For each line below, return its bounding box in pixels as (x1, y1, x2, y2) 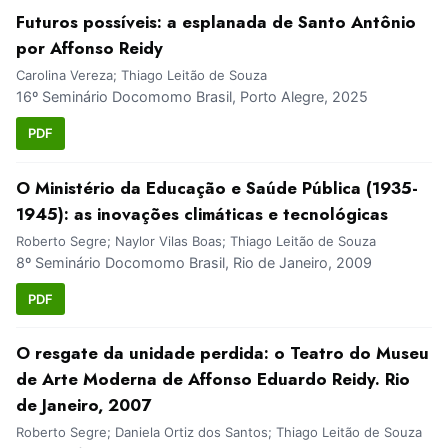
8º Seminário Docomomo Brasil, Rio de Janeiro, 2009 (16, 253, 372, 271)
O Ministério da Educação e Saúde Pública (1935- (16, 175, 418, 200)
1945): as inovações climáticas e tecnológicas (16, 201, 388, 226)
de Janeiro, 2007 (16, 393, 151, 418)
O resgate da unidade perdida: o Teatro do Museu (16, 341, 429, 366)
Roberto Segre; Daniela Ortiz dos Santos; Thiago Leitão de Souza (16, 424, 422, 441)
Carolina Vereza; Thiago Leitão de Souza (16, 67, 267, 84)
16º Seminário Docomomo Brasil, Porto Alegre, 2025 (16, 88, 368, 106)
